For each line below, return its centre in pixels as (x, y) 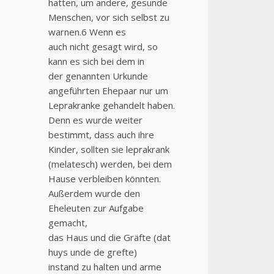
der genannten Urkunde (98, 76)
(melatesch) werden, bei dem (110, 164)
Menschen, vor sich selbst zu (109, 17)
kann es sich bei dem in (96, 61)
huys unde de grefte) (92, 252)
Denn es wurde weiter (95, 120)
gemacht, (68, 223)
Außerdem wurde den (94, 194)
